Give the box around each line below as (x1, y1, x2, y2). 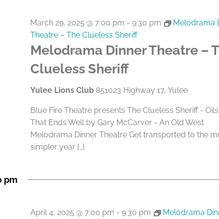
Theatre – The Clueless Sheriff (30, 30, 137, 40)
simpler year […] (30, 142, 85, 152)
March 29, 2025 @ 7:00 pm (30, 18, 125, 27)
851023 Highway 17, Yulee (95, 86, 188, 95)
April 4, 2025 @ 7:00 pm (30, 208, 114, 217)
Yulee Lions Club (30, 86, 96, 95)
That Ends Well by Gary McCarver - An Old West (30, 118, 204, 127)
